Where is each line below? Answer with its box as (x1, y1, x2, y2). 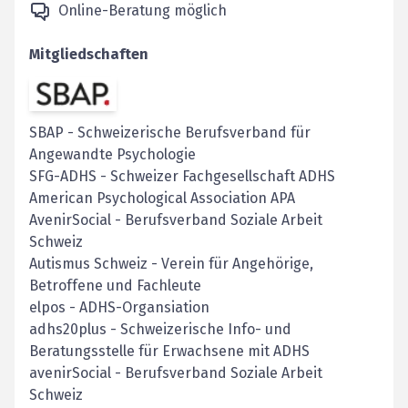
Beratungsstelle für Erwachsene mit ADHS (29, 342, 310, 361)
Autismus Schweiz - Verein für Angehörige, (29, 255, 313, 273)
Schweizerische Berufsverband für (77, 124, 311, 142)
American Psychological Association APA (29, 189, 295, 208)
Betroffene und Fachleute (29, 277, 201, 295)
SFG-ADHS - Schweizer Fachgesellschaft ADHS (29, 168, 335, 186)
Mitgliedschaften (29, 46, 148, 63)
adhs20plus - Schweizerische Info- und (29, 321, 291, 339)
